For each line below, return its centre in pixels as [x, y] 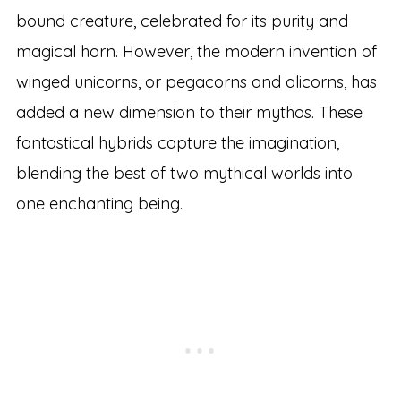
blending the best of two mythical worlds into [184, 174]
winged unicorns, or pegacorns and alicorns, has [196, 82]
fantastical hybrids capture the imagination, [177, 143]
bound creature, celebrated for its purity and [182, 21]
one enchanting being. [99, 204]
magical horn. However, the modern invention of [196, 52]
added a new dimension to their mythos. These [189, 113]
